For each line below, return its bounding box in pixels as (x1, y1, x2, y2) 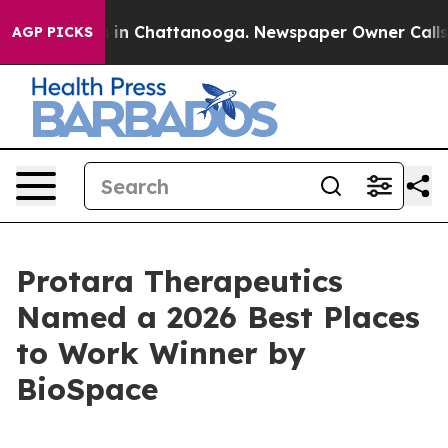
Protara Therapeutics (16, 262, 343, 300)
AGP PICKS (12, 23, 93, 41)
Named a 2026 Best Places (16, 298, 420, 336)
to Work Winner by (16, 334, 306, 372)
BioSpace (16, 370, 158, 408)
